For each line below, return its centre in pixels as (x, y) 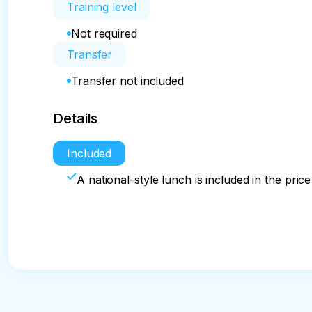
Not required (104, 33)
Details (76, 118)
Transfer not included (127, 81)
